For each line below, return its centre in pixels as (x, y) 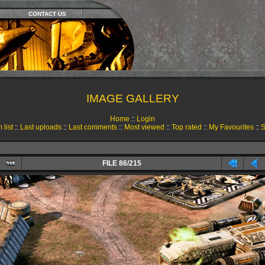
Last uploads (41, 127)
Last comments (93, 127)
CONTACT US (47, 14)
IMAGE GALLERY (132, 98)
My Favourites (231, 127)
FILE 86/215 (122, 163)
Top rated (186, 127)
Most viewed (144, 127)
